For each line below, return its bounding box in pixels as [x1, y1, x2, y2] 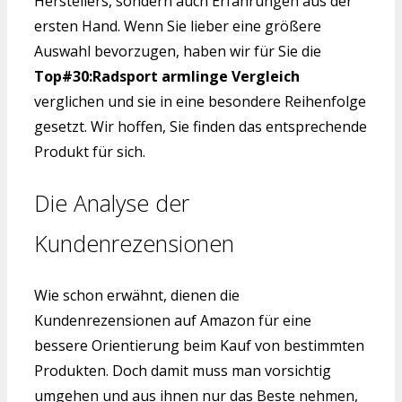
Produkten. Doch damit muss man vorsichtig [34, 360, 331, 380]
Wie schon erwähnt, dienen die [34, 284, 240, 305]
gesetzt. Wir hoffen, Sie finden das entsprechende [34, 117, 367, 137]
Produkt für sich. [34, 142, 145, 162]
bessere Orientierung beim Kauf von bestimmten [34, 335, 364, 355]
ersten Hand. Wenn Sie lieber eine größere [34, 16, 321, 37]
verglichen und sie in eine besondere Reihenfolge [34, 92, 366, 112]
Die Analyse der [34, 187, 189, 218]
